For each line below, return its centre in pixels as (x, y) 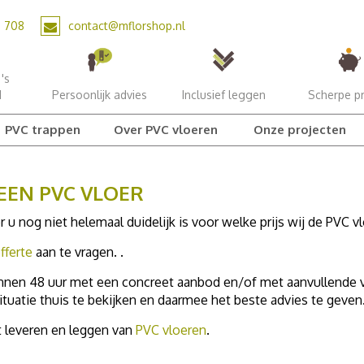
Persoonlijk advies (99, 95)
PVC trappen (42, 130)
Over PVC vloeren (166, 130)
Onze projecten (299, 130)
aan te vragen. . (78, 252)
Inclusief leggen (223, 95)
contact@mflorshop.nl (127, 26)
